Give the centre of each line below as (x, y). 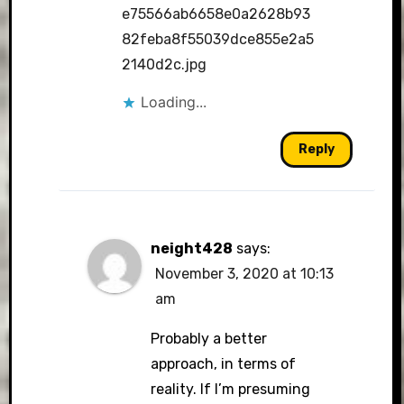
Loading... (173, 101)
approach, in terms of (224, 363)
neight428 (192, 248)
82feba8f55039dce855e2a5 (217, 39)
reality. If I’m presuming (231, 389)
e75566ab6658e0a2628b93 (216, 14)
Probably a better (209, 338)
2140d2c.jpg (164, 64)
